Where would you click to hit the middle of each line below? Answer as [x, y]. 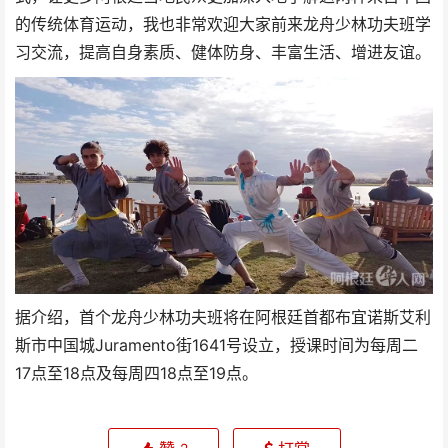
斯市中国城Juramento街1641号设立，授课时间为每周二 [216, 345]
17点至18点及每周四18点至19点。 [136, 373]
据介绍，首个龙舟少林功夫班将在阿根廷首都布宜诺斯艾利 [223, 317]
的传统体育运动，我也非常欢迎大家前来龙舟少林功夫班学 [223, 24]
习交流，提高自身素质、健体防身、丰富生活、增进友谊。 [223, 52]
